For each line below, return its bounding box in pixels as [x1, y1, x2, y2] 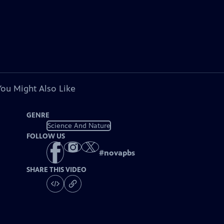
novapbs [104, 148, 135, 158]
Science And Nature [47, 121, 110, 130]
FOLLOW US [26, 132, 65, 140]
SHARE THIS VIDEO [26, 165, 87, 174]
